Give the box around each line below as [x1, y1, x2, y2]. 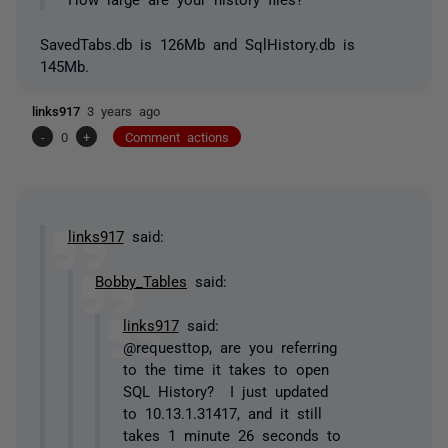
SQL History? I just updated [122, 383, 328, 399]
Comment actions [125, 129, 229, 143]
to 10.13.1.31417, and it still [122, 405, 322, 421]
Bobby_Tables [95, 272, 187, 288]
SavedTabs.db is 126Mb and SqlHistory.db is [40, 35, 355, 51]
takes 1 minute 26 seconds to [122, 427, 341, 443]
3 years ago [87, 103, 160, 117]
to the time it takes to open [122, 361, 329, 377]
